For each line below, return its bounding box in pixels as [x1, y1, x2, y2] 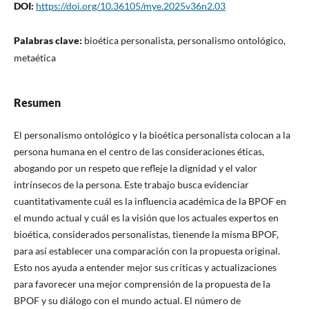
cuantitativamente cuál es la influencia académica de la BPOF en [13, 195, 286, 207]
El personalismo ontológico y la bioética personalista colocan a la [13, 128, 290, 141]
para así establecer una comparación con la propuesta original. [13, 244, 280, 257]
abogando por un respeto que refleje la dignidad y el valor [13, 161, 257, 174]
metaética [13, 51, 56, 63]
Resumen [13, 95, 61, 109]
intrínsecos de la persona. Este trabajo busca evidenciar [13, 178, 249, 190]
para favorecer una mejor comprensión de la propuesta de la [13, 277, 270, 290]
